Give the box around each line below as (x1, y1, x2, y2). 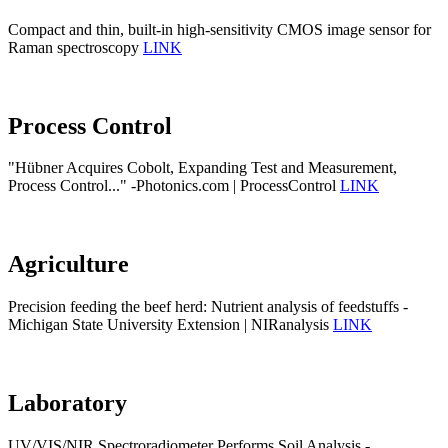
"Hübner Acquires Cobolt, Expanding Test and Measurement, (8, 159, 397, 177)
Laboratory (8, 390, 127, 417)
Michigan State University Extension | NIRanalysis (8, 316, 333, 334)
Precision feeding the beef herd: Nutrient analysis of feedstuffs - (8, 298, 408, 316)
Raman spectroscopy (8, 38, 143, 56)
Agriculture (8, 251, 129, 278)
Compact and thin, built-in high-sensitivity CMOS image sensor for (8, 20, 431, 38)
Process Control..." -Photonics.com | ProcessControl (8, 177, 340, 195)
